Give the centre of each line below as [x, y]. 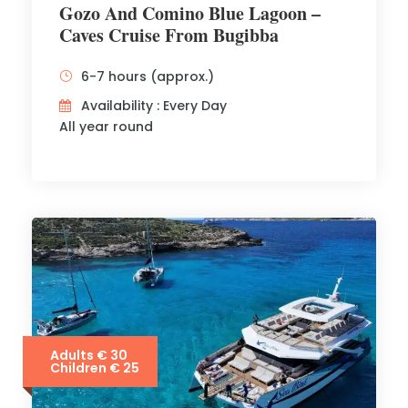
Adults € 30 [89, 355]
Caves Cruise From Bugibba [169, 35]
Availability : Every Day [154, 106]
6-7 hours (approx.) [148, 76]
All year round [106, 127]
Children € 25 [95, 368]
